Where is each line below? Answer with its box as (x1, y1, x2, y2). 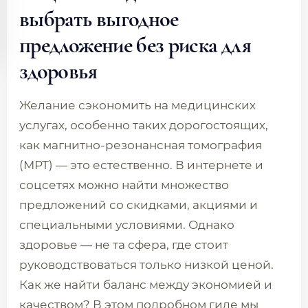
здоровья (19, 58, 97, 85)
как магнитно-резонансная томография (19, 138, 262, 152)
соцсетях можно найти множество (19, 178, 229, 192)
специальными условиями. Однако (19, 218, 234, 232)
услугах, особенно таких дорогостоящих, (19, 118, 268, 132)
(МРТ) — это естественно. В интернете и (19, 158, 263, 172)
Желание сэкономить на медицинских (19, 98, 256, 112)
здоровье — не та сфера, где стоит (19, 238, 228, 252)
